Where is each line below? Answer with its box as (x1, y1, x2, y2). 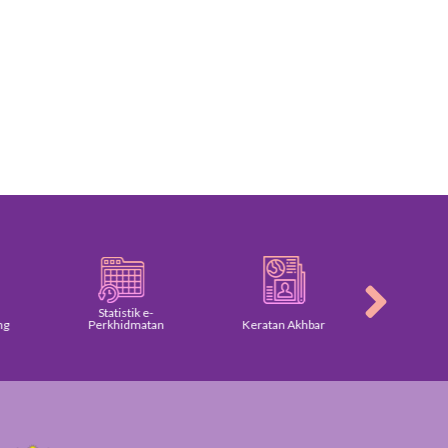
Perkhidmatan (74, 316, 151, 332)
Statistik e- (84, 304, 140, 320)
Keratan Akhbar (228, 316, 312, 332)
